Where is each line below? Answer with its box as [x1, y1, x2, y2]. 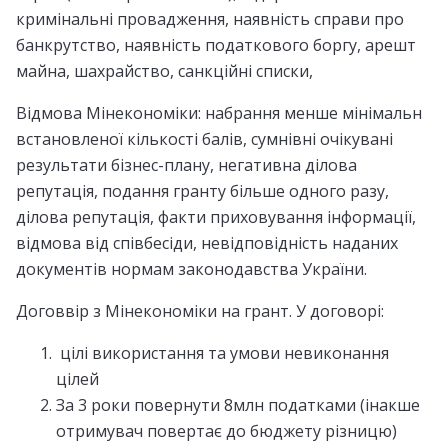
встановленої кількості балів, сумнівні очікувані [16, 127, 393, 150]
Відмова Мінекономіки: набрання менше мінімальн [16, 101, 422, 124]
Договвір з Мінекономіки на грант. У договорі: [16, 299, 384, 322]
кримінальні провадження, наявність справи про [16, 7, 404, 30]
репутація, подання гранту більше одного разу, [16, 179, 389, 202]
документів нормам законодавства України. [16, 257, 367, 280]
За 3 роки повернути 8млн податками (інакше [56, 393, 420, 416]
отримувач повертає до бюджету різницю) [56, 419, 397, 442]
